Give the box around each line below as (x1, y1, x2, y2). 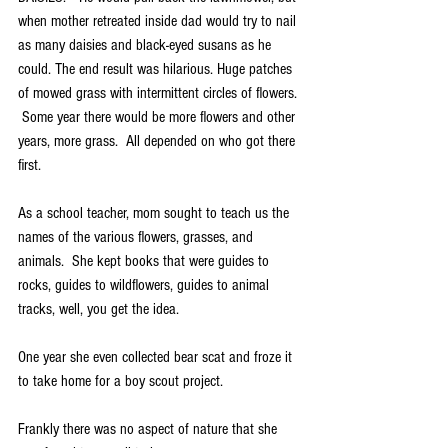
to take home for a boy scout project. (18, 372, 223, 391)
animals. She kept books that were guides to (18, 252, 273, 271)
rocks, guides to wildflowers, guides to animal (18, 276, 273, 295)
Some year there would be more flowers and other (18, 108, 299, 127)
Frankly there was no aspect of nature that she (18, 420, 281, 439)
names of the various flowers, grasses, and (18, 228, 257, 247)
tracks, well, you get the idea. (18, 300, 183, 319)
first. (18, 156, 45, 175)
